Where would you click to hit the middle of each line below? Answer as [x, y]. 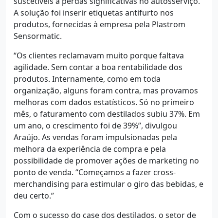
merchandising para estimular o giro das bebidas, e [109, 184]
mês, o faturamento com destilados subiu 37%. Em [107, 114]
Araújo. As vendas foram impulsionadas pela [95, 137]
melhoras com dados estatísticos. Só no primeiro [104, 102]
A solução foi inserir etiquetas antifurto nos [94, 13]
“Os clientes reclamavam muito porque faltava [99, 56]
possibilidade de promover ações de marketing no [106, 161]
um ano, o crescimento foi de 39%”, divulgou [95, 126]
